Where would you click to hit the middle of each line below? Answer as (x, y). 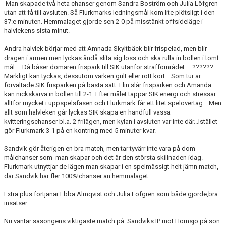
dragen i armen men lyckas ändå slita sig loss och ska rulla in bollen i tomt (111, 58)
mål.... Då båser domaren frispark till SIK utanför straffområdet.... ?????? (109, 67)
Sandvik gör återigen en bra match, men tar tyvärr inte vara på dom (100, 149)
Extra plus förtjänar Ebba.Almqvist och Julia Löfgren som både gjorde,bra (111, 194)
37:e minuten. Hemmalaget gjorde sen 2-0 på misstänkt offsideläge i (103, 21)
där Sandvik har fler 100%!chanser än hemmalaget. (78, 176)
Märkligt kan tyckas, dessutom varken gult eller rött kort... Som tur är (102, 76)
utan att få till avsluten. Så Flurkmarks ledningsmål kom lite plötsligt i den (109, 12)
